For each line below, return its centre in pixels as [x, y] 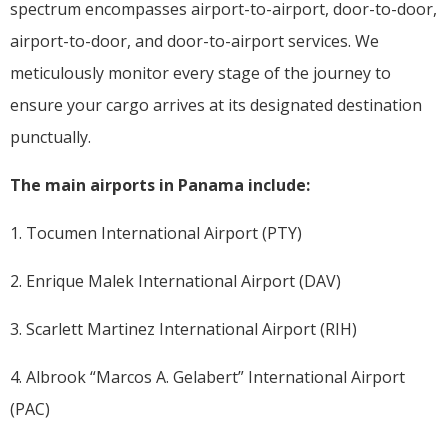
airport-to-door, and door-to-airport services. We [194, 40]
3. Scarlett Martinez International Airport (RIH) [183, 328]
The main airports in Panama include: [160, 184]
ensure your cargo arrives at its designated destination [216, 104]
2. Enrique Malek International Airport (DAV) [175, 280]
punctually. [50, 136]
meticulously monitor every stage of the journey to [200, 72]
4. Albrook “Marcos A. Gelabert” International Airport [207, 376]
